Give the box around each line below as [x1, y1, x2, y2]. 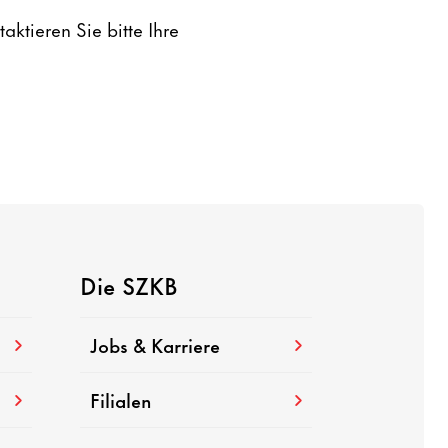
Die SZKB [79, 266, 178, 302]
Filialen [89, 385, 152, 415]
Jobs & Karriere [89, 330, 220, 360]
